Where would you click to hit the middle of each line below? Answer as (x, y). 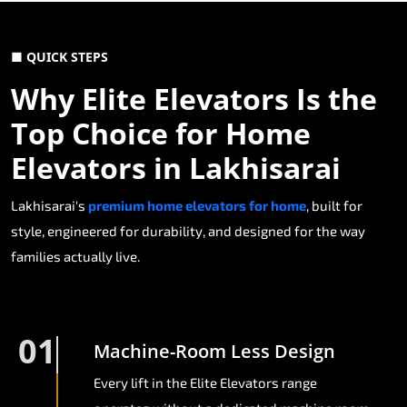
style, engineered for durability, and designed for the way (188, 231)
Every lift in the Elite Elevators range (205, 383)
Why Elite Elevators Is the (194, 99)
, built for (334, 206)
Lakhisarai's (50, 206)
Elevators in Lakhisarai (176, 168)
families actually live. (75, 257)
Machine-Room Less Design (214, 352)
